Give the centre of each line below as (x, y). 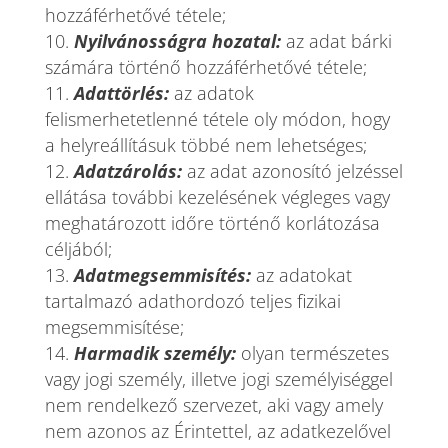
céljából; (78, 249)
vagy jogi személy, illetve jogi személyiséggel (218, 379)
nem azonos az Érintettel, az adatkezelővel (217, 431)
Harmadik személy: (154, 353)
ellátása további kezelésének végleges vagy (217, 197)
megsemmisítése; (114, 327)
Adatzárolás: (127, 171)
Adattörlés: (121, 93)
